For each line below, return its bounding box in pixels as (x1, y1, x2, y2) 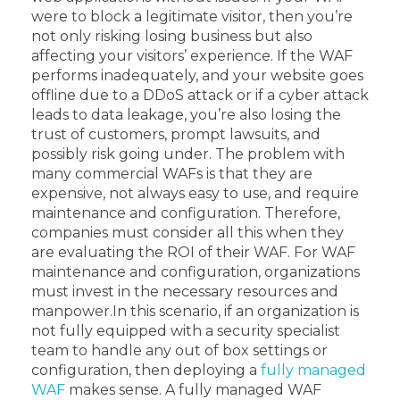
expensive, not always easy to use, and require (31, 185, 359, 203)
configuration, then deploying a (31, 362, 261, 379)
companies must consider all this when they (31, 224, 344, 242)
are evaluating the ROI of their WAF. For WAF (31, 244, 355, 262)
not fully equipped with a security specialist (31, 322, 340, 340)
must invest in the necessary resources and (31, 283, 338, 301)
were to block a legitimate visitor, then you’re (31, 8, 353, 26)
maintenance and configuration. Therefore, (31, 204, 340, 222)
